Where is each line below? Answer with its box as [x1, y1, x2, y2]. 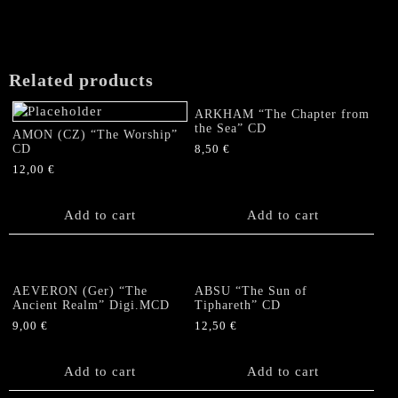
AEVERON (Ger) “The [12, 283, 147, 298]
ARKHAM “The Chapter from [195, 107, 370, 121]
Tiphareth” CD [195, 298, 282, 312]
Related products [9, 69, 154, 90]
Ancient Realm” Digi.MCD [12, 298, 170, 312]
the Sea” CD [195, 121, 267, 135]
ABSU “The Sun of [195, 283, 308, 298]
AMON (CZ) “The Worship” [12, 127, 178, 141]
